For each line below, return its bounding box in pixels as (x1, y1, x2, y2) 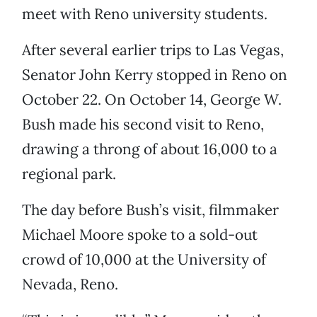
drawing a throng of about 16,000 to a (22, 139, 277, 159)
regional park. (22, 164, 116, 184)
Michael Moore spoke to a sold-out (22, 225, 258, 245)
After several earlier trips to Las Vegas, (22, 40, 284, 60)
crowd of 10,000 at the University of (22, 250, 266, 270)
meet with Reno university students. (22, 4, 267, 24)
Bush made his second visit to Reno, (22, 115, 264, 134)
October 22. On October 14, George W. (22, 90, 282, 110)
